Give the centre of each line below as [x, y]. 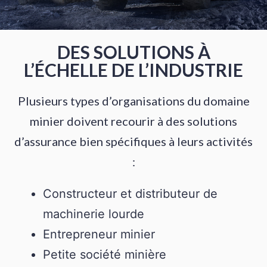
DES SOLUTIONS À [133, 52]
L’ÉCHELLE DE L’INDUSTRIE [133, 70]
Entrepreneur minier [99, 235]
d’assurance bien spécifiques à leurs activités [133, 142]
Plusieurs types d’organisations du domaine [133, 101]
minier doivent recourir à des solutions [133, 121]
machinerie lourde [94, 214]
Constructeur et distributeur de [131, 194]
